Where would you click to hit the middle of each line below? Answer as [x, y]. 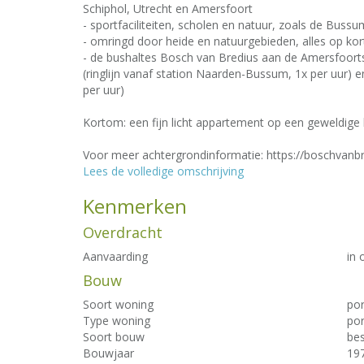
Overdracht [123, 232]
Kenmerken [135, 206]
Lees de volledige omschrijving [163, 171]
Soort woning [118, 304]
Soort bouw [114, 337]
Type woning [117, 321]
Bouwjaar [108, 353]
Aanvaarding [115, 256]
